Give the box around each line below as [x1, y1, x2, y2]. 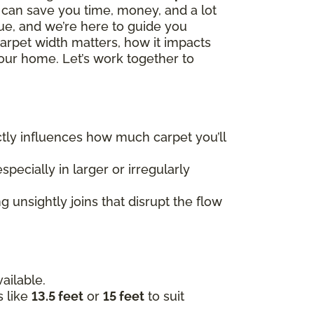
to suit [144, 288, 184, 303]
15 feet [103, 288, 144, 303]
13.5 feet [32, 288, 83, 303]
